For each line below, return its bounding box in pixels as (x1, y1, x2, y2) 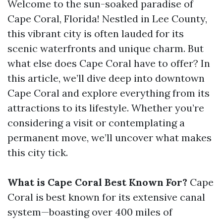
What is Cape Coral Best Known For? (7, 176, 187, 188)
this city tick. (7, 146, 68, 159)
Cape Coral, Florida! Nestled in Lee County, (7, 12, 207, 25)
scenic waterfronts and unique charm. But (7, 42, 204, 55)
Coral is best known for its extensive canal (7, 191, 205, 203)
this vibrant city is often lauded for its (7, 27, 184, 40)
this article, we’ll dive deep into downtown (7, 72, 205, 84)
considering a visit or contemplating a (7, 116, 185, 129)
